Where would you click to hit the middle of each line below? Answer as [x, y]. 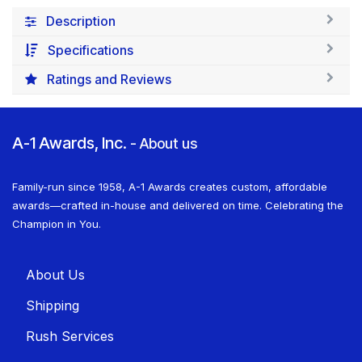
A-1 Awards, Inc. [69, 143]
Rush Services [70, 337]
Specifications [90, 51]
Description [81, 21]
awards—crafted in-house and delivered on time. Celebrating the [178, 206]
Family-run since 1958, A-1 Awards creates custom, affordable [170, 187]
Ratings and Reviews [109, 80]
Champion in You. [57, 224]
